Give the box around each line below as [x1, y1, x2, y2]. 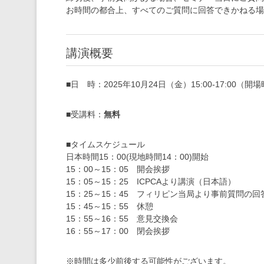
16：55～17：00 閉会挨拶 [66, 226, 170, 236]
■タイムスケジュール [66, 140, 145, 149]
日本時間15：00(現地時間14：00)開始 [66, 152, 209, 161]
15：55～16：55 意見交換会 [66, 214, 178, 223]
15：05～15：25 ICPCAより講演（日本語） [66, 177, 236, 186]
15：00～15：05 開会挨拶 [66, 164, 170, 174]
